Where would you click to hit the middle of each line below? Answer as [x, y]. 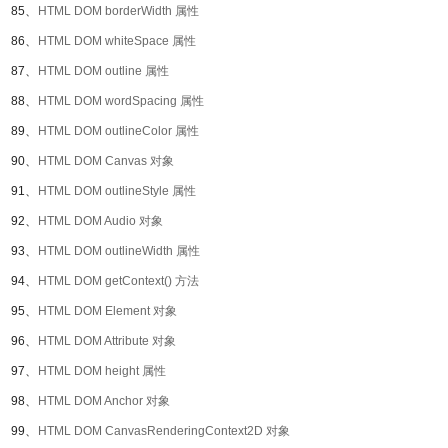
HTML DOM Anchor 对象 [104, 401]
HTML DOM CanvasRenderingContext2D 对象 [164, 431]
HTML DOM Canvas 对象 [106, 161]
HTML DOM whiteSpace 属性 [117, 41]
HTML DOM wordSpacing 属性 [121, 101]
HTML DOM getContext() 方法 [118, 281]
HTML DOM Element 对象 [107, 311]
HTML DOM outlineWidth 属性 [119, 251]
